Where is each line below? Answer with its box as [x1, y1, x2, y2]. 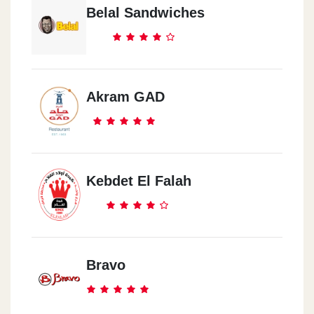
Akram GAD [86, 88, 165, 104]
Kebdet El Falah [86, 172, 191, 189]
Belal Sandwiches [86, 4, 205, 20]
